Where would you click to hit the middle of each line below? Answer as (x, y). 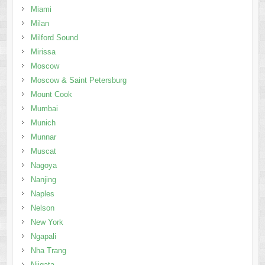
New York (47, 222)
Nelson (42, 208)
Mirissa (43, 51)
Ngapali (43, 236)
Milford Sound (54, 37)
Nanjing (43, 179)
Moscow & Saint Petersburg (78, 80)
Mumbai (44, 108)
